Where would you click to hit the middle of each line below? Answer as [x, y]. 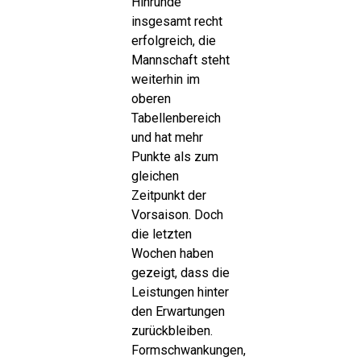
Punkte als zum [174, 156]
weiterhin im [165, 79]
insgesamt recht [176, 21]
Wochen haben [172, 253]
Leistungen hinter [180, 292]
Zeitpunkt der [168, 195]
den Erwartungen [178, 311]
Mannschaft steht [180, 60]
